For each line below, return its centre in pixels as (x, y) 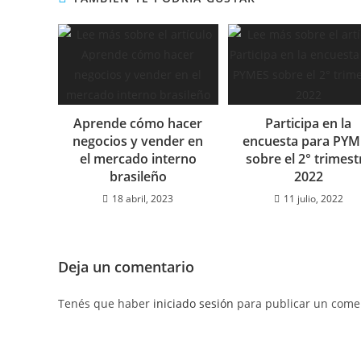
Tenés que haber (106, 303)
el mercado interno (138, 158)
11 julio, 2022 (313, 198)
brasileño (138, 176)
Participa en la (309, 123)
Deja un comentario (126, 266)
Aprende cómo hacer (138, 123)
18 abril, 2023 (143, 198)
